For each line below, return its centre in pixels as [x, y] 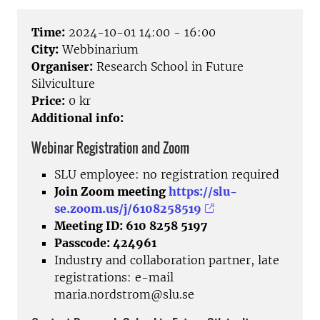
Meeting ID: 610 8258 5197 [131, 225]
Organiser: [62, 67]
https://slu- [203, 191]
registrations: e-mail [114, 277]
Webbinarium [99, 50]
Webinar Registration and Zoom [110, 148]
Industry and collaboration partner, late [167, 260]
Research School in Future [168, 67]
